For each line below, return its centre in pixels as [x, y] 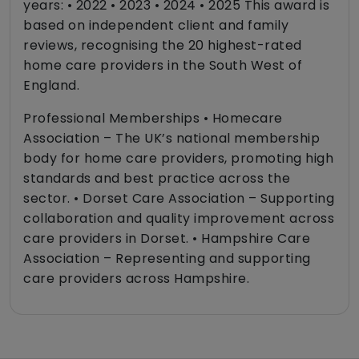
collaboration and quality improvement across [179, 218]
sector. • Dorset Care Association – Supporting [179, 198]
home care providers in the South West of [163, 65]
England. [51, 85]
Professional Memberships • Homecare [153, 118]
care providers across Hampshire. [136, 278]
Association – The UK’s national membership [171, 138]
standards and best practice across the [157, 178]
